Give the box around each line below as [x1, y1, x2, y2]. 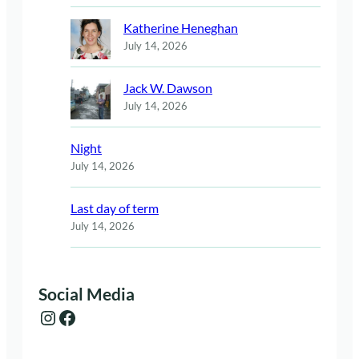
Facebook [57, 305, 67, 329]
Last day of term [71, 200, 159, 216]
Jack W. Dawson [123, 79, 212, 95]
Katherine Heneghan [123, 19, 238, 35]
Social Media [38, 284, 135, 305]
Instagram [38, 305, 54, 329]
